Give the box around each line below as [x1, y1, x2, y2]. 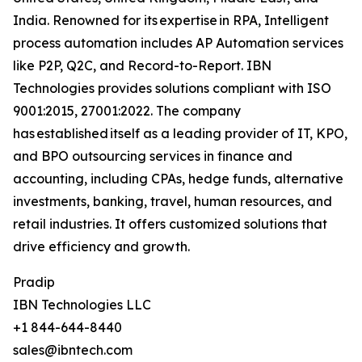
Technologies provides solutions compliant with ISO [13, 80, 331, 97]
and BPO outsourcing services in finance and [13, 148, 293, 165]
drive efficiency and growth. [13, 238, 190, 255]
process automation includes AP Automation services [13, 35, 343, 52]
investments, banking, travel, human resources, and [13, 193, 332, 210]
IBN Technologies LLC [13, 297, 151, 314]
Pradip [13, 274, 55, 291]
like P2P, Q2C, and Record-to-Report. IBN [13, 57, 271, 74]
